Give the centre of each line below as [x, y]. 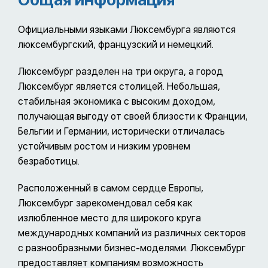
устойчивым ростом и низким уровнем [104, 146]
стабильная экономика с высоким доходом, [117, 101]
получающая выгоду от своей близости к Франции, [133, 116]
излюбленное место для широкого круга [109, 218]
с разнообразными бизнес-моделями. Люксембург [132, 248]
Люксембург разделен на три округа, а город [121, 71]
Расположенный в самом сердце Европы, [111, 188]
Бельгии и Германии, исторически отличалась [121, 131]
